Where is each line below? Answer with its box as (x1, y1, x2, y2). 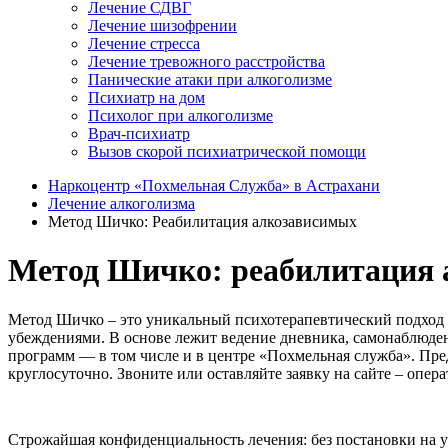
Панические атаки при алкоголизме (88, 71, 332, 88)
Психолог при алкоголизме (88, 107, 273, 124)
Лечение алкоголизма (48, 195, 195, 212)
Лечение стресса (88, 35, 200, 52)
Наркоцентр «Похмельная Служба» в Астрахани (48, 177, 380, 194)
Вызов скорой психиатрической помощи (88, 143, 366, 160)
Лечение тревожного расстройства (88, 53, 325, 70)
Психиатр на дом (88, 89, 205, 106)
